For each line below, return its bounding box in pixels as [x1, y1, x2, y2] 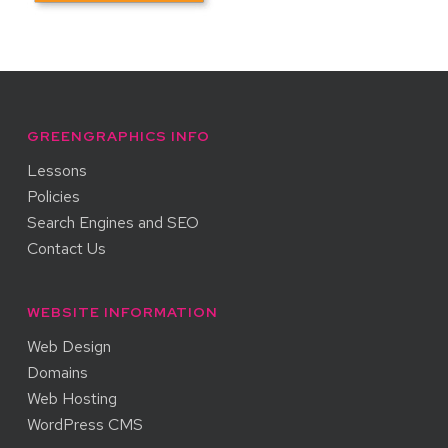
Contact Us [26, 238, 106, 259]
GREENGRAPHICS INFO [26, 127, 210, 145]
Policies [26, 186, 80, 207]
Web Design [26, 336, 111, 357]
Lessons [26, 160, 87, 181]
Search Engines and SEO [26, 212, 199, 233]
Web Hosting [26, 388, 117, 409]
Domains [26, 362, 88, 383]
